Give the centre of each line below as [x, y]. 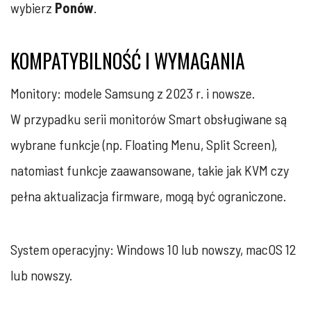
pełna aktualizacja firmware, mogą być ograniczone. [148, 195]
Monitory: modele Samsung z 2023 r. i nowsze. [133, 93]
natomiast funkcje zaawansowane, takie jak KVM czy [150, 170]
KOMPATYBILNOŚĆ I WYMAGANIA [128, 60]
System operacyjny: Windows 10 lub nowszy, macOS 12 [153, 249]
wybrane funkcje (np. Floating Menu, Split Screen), [144, 144]
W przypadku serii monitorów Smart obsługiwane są [149, 118]
